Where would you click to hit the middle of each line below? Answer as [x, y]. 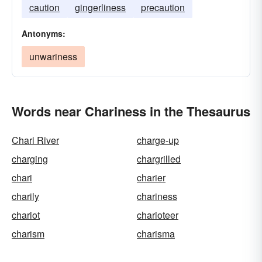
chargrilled [159, 159]
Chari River [35, 140]
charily [25, 196]
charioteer [158, 215]
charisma [156, 234]
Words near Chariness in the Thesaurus [131, 111]
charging [30, 159]
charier [151, 177]
